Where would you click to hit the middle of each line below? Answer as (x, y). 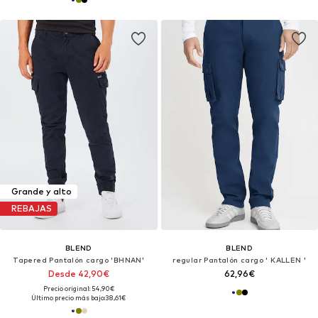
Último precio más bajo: (68, 297)
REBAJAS (32, 209)
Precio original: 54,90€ (78, 288)
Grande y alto (42, 192)
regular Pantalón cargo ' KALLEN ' (240, 259)
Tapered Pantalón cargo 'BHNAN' (79, 259)
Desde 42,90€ (78, 273)
